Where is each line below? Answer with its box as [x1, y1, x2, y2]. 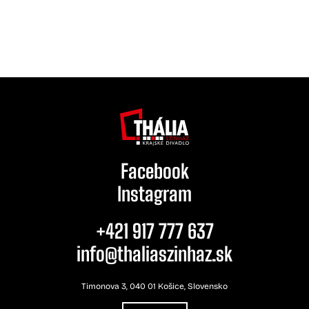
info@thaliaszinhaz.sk [77, 241, 232, 266]
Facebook [120, 159, 189, 183]
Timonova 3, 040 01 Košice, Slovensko [81, 281, 228, 291]
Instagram [117, 181, 192, 206]
